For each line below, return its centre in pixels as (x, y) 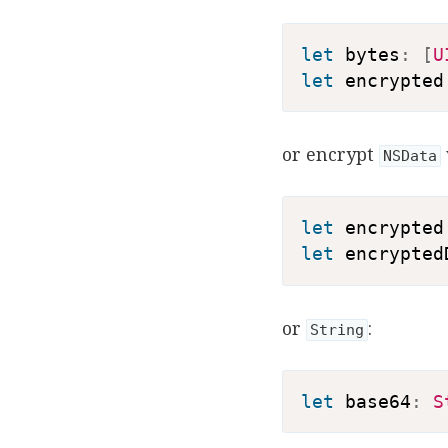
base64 (372, 401)
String (337, 329)
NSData (410, 156)
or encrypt (330, 154)
